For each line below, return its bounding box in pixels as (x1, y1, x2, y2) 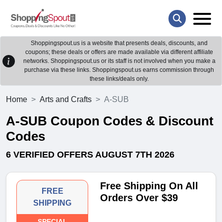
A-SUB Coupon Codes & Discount (6, 113, 214, 129)
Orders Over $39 (100, 192, 178, 204)
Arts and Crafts (40, 95, 92, 104)
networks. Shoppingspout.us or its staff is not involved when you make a (23, 57, 216, 65)
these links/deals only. (90, 75, 149, 83)
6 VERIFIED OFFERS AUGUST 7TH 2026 (6, 150, 174, 160)
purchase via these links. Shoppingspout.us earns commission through (24, 66, 214, 74)
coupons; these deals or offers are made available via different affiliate (25, 49, 213, 56)
